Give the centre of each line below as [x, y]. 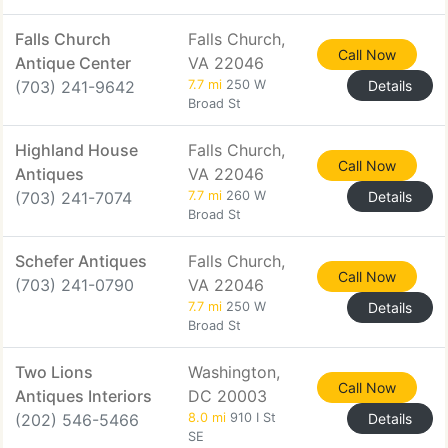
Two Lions [54, 372]
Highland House [76, 150]
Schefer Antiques [81, 261]
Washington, [234, 372]
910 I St [251, 417]
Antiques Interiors [83, 396]
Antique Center [73, 63]
